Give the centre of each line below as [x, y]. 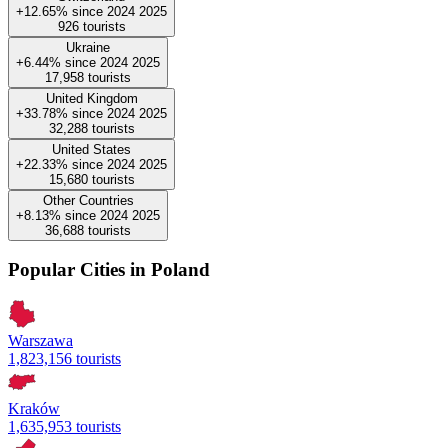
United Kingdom [91, 98]
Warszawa [40, 340]
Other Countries [88, 200]
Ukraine [88, 47]
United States [91, 149]
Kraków [34, 408]
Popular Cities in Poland [109, 270]
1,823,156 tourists [64, 358]
